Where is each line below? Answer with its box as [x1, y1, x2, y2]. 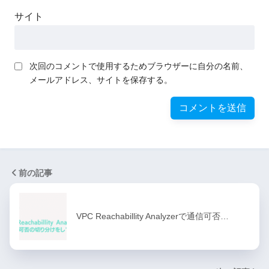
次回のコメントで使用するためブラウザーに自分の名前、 [29, 61, 248, 71]
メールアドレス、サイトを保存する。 [29, 75, 172, 85]
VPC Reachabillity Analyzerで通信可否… [76, 211, 229, 222]
